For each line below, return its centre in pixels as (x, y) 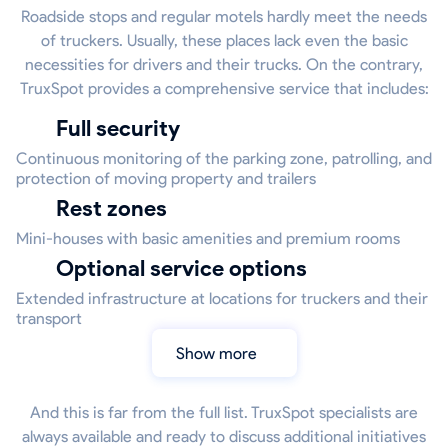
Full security (124, 129)
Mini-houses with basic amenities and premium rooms (208, 239)
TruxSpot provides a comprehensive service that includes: (224, 89)
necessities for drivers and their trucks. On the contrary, (224, 65)
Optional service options (190, 269)
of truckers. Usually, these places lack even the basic (224, 41)
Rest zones (118, 209)
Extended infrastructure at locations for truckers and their (222, 299)
